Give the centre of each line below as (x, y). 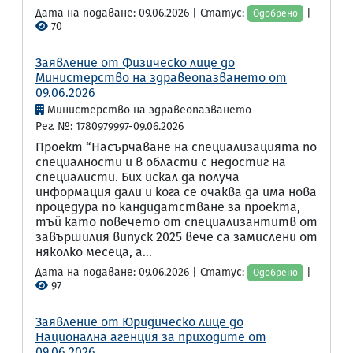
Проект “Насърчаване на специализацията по (176, 147)
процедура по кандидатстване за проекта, (168, 207)
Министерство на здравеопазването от (161, 78)
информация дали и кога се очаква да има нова (176, 192)
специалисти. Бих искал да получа (137, 177)
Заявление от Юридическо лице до (139, 322)
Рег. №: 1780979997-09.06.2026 (110, 126)
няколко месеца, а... (94, 252)
